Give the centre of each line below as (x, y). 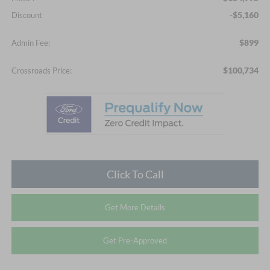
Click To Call (135, 174)
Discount (27, 15)
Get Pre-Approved (135, 241)
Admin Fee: (30, 43)
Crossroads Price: (41, 71)
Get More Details (135, 208)
